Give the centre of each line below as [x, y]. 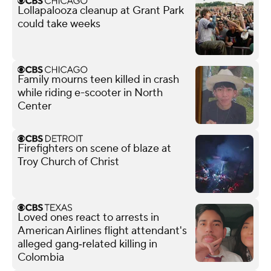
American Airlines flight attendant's [102, 230]
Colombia [41, 257]
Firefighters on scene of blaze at [94, 148]
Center [34, 106]
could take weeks [59, 24]
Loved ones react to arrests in [88, 217]
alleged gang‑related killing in [87, 244]
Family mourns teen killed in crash [98, 79]
